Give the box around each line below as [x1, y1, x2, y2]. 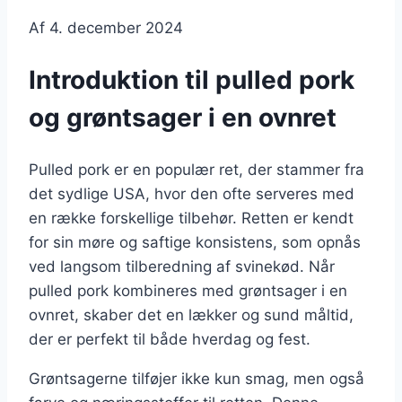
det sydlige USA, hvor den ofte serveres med [29, 184, 354, 203]
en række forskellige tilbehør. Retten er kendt [29, 208, 354, 227]
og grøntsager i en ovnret [29, 102, 336, 134]
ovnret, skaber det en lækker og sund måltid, [29, 305, 354, 324]
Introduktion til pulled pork [29, 65, 354, 96]
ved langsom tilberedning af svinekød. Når [29, 257, 335, 275]
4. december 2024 [49, 19, 183, 38]
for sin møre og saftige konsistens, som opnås [29, 232, 361, 251]
